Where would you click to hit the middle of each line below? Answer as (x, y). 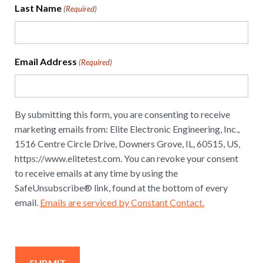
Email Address (46, 62)
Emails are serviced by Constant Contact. (122, 203)
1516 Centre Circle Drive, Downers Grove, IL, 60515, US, (127, 144)
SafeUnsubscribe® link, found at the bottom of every (121, 188)
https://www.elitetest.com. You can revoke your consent (127, 159)
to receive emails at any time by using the (96, 173)
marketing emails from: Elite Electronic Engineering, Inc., (127, 129)
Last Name (38, 8)
